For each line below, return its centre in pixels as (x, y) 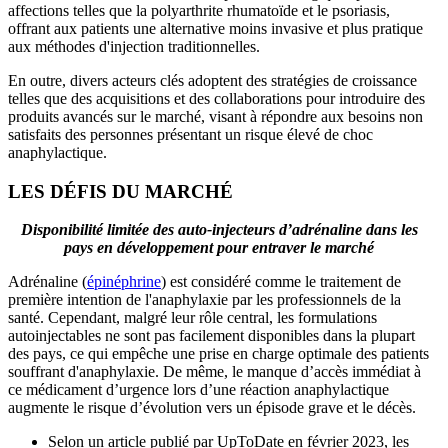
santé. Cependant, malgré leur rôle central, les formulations (192, 318)
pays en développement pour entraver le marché (219, 248)
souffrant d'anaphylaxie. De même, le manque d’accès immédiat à (214, 372)
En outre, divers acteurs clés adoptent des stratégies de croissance (212, 80)
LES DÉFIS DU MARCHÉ (120, 191)
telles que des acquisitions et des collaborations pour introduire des (216, 98)
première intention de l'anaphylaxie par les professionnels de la (204, 300)
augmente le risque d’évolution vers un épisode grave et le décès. (212, 408)
